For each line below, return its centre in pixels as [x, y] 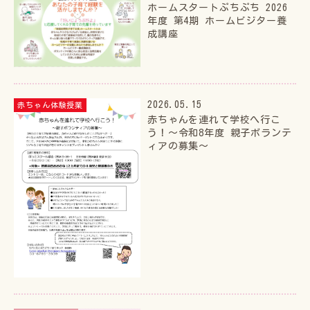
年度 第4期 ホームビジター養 [217, 21]
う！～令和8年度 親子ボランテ [220, 133]
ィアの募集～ [179, 146]
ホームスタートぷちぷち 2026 [218, 8]
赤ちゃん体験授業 [51, 105]
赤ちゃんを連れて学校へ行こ [214, 120]
